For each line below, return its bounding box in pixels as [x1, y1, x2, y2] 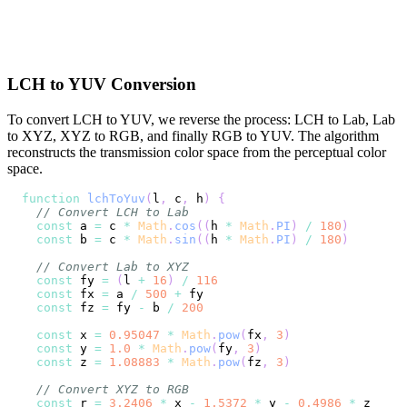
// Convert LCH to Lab [36, 204, 189, 219]
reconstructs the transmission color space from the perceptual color [7, 144, 386, 160]
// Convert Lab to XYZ [36, 259, 189, 273]
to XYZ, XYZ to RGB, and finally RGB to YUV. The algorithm [7, 127, 379, 144]
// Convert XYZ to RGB [36, 382, 189, 396]
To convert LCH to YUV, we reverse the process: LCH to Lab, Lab [7, 111, 395, 127]
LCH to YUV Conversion [7, 74, 196, 94]
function [22, 191, 80, 205]
